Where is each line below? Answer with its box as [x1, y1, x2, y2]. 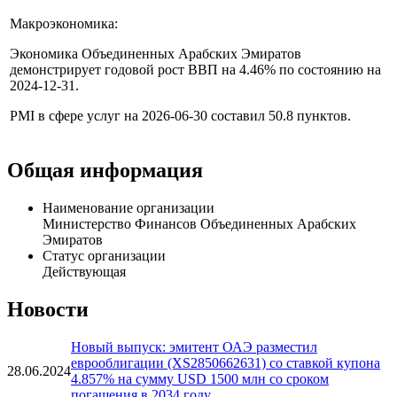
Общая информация [7, 219, 203, 243]
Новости [7, 358, 89, 382]
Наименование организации [43, 261, 214, 276]
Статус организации [43, 308, 166, 324]
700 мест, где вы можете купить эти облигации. [10, 16, 298, 32]
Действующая [43, 324, 126, 340]
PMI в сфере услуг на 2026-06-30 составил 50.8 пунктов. [10, 168, 351, 184]
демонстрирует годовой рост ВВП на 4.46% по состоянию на [10, 122, 381, 138]
